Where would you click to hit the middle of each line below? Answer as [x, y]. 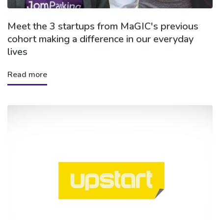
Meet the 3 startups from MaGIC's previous [103, 26]
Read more [27, 74]
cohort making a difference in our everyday [100, 39]
